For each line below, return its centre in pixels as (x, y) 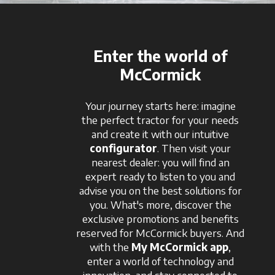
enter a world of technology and (160, 261)
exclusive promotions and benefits (160, 218)
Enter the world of (160, 56)
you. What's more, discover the (160, 204)
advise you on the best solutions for (160, 190)
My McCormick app (180, 246)
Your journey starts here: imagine (160, 105)
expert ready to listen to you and (161, 176)
